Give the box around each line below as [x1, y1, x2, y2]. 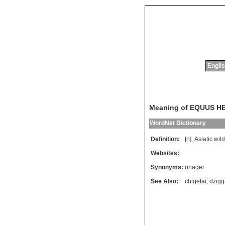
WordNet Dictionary [150, 120, 206, 127]
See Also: [151, 178, 178, 185]
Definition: [151, 136, 180, 143]
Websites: [151, 150, 179, 157]
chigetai [185, 178, 206, 185]
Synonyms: [151, 164, 183, 171]
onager [185, 164, 204, 171]
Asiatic [194, 136, 212, 143]
